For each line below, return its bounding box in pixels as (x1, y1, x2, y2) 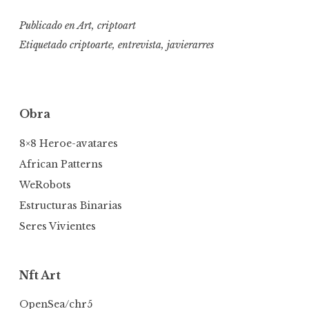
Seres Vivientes (19, 220, 96, 233)
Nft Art (19, 268, 61, 283)
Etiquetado (19, 39, 70, 52)
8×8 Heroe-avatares (19, 137, 118, 150)
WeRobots (19, 178, 71, 191)
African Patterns (19, 157, 103, 170)
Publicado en (19, 19, 77, 32)
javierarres (167, 39, 214, 52)
